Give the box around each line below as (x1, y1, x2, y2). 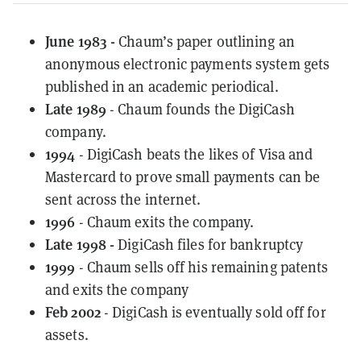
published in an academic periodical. (45, 76, 279, 96)
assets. (45, 324, 89, 344)
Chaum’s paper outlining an (118, 31, 295, 51)
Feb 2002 (45, 301, 101, 322)
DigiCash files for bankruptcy (118, 234, 304, 254)
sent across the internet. (45, 189, 201, 209)
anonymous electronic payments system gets (45, 53, 330, 73)
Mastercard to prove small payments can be (45, 166, 321, 186)
